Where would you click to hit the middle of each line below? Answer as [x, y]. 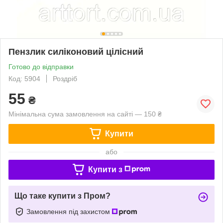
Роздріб [65, 78]
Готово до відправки [41, 66]
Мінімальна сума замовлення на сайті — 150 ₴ [85, 114]
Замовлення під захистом [69, 211]
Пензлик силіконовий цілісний [76, 52]
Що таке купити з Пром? [62, 196]
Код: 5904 [24, 78]
